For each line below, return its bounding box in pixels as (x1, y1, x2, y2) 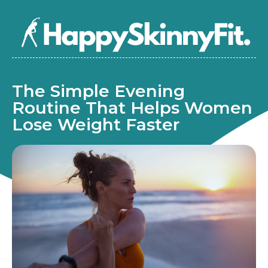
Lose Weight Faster (12, 114, 179, 135)
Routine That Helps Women (12, 98, 252, 118)
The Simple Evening (12, 81, 185, 102)
